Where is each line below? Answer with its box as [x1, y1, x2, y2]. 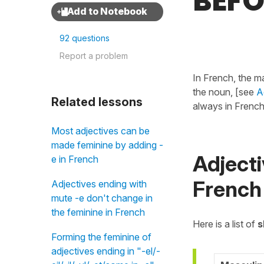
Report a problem [60, 51, 128, 61]
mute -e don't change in [51, 192, 153, 204]
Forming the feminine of [51, 231, 151, 243]
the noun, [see [193, 86, 256, 98]
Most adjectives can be [51, 125, 150, 137]
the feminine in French [51, 206, 145, 218]
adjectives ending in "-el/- [51, 245, 160, 257]
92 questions [60, 33, 110, 43]
